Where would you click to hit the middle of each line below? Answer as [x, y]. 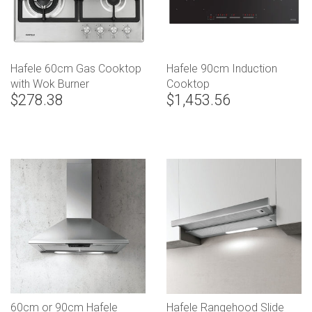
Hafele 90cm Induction [222, 68]
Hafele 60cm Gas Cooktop [76, 68]
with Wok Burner [50, 84]
